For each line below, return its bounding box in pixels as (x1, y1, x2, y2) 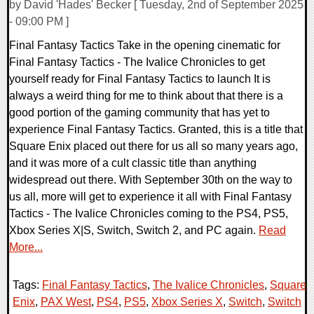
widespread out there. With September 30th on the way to (9, 173, 292, 186)
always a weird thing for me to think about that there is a (9, 89, 283, 102)
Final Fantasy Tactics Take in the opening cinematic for (9, 39, 280, 51)
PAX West (41, 295, 91, 308)
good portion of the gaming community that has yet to (9, 106, 270, 118)
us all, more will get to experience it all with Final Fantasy (9, 190, 292, 203)
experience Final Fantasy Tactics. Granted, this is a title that (9, 123, 303, 135)
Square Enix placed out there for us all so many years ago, (9, 139, 298, 152)
